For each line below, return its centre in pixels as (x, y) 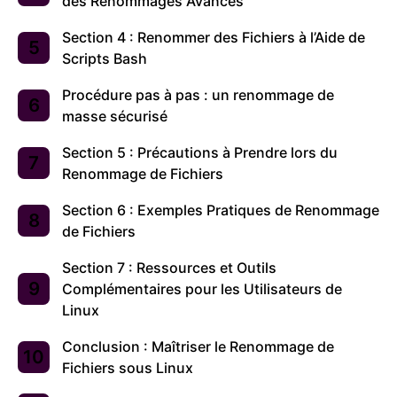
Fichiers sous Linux (128, 368)
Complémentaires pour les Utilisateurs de (202, 289)
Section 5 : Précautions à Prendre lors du (200, 153)
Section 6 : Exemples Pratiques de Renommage (221, 210)
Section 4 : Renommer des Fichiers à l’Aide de (214, 38)
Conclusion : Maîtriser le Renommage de (198, 347)
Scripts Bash (105, 59)
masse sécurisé (115, 117)
